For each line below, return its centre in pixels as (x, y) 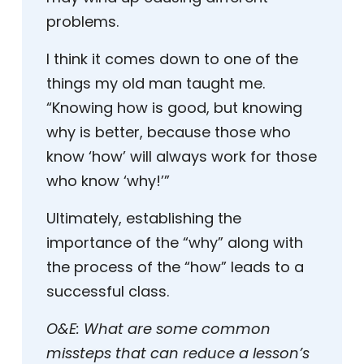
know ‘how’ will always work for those (182, 157)
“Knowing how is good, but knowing (174, 108)
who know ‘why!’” (108, 181)
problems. (82, 22)
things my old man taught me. (156, 84)
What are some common (177, 329)
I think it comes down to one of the (172, 59)
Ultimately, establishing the (144, 219)
